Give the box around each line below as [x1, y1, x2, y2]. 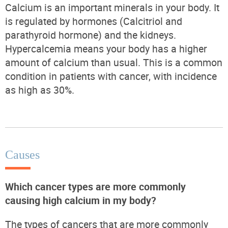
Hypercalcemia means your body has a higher [5, 41, 207, 55]
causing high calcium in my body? [5, 193, 156, 207]
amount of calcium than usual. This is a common [5, 55, 222, 69]
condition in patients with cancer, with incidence [5, 69, 217, 83]
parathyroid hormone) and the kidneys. [5, 27, 176, 42]
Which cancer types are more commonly [5, 179, 186, 193]
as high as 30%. [5, 82, 74, 97]
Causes [5, 148, 40, 161]
